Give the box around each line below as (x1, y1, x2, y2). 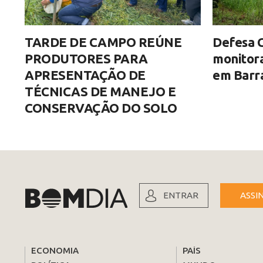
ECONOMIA (31, 245, 79, 256)
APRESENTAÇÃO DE (25, 68, 146, 83)
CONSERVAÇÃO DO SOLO (25, 100, 177, 116)
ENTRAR (163, 190, 198, 201)
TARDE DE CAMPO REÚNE (25, 35, 181, 50)
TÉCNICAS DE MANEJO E (25, 84, 176, 99)
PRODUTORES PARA (25, 51, 148, 66)
